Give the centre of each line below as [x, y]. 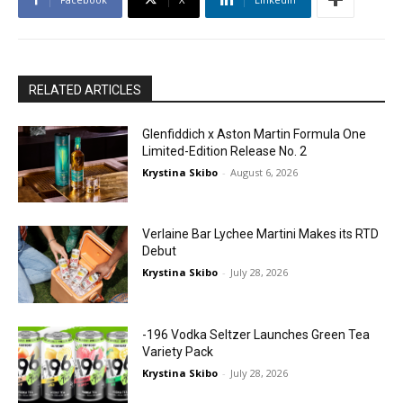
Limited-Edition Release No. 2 [225, 151]
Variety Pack [178, 351]
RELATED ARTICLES [85, 90]
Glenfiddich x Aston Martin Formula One [255, 134]
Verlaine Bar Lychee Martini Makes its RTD [261, 234]
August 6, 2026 [264, 172]
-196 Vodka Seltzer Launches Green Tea [256, 334]
